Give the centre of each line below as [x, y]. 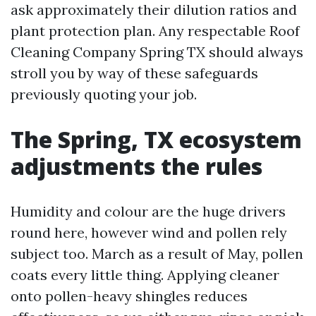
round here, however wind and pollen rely [149, 232]
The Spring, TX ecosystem [156, 139]
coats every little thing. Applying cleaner [145, 275]
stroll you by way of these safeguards [134, 73]
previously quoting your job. [104, 94]
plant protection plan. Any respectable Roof [155, 31]
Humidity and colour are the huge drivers [148, 211]
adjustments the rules [136, 166]
